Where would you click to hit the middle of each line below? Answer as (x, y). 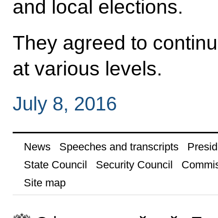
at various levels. (87, 68)
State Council (55, 164)
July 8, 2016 (64, 103)
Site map (45, 182)
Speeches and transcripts (119, 146)
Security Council (134, 164)
